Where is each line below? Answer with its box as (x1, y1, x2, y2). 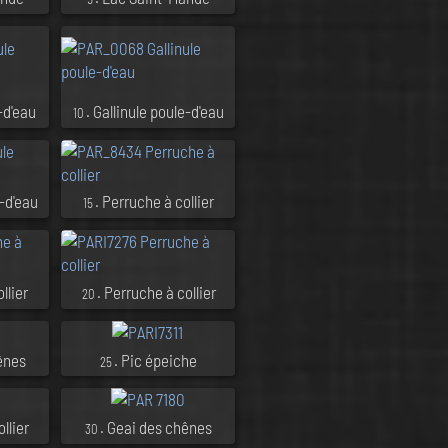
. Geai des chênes (100, 417, 213, 438)
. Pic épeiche (114, 349, 198, 370)
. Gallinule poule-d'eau (86, 100, 225, 121)
